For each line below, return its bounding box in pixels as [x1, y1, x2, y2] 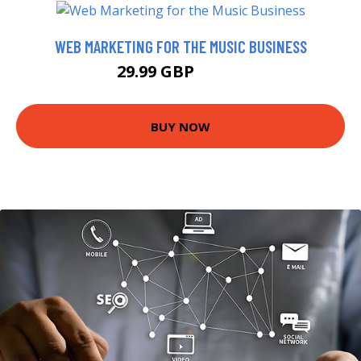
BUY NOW [151, 118, 210, 135]
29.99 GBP [116, 60, 198, 83]
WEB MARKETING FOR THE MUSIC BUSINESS [54, 36, 307, 57]
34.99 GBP [197, 67, 245, 81]
